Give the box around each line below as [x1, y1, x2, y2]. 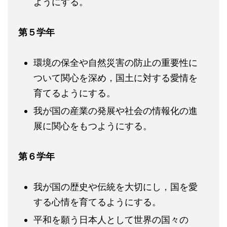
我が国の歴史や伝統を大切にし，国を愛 [33, 181, 198, 192]
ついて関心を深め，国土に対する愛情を [33, 72, 198, 83]
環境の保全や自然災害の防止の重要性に [33, 57, 198, 68]
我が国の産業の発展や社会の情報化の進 [33, 105, 198, 116]
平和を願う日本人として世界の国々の [33, 214, 188, 225]
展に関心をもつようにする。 [33, 120, 152, 131]
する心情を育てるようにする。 [33, 196, 161, 207]
